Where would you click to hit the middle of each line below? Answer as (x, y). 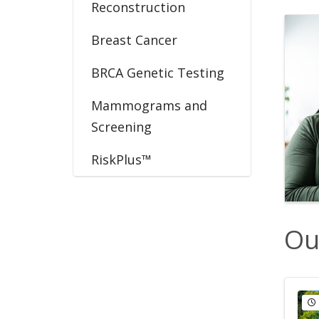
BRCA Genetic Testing (158, 72)
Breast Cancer (134, 40)
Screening (121, 126)
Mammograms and (149, 105)
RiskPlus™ (121, 159)
